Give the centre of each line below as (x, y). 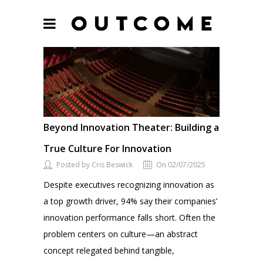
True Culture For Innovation (107, 148)
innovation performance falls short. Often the (129, 217)
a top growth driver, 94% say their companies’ (130, 201)
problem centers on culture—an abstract (121, 234)
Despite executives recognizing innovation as (129, 184)
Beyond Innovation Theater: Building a (131, 127)
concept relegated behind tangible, (109, 250)
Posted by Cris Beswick (95, 164)
